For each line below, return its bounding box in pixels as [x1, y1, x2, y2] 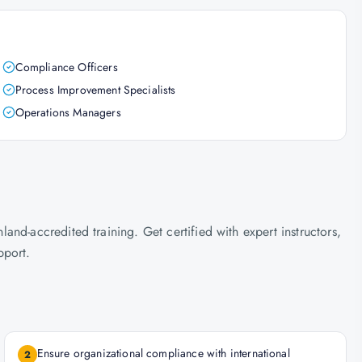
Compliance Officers [15, 59, 118, 75]
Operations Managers [15, 104, 121, 120]
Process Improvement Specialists [15, 82, 176, 98]
